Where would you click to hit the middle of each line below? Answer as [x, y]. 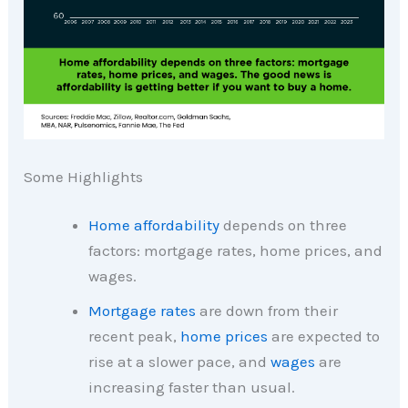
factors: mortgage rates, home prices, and [236, 251]
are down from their [267, 311]
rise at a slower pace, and [180, 362]
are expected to [324, 337]
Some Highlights [84, 176]
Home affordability [154, 225]
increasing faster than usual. [192, 388]
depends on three [284, 225]
